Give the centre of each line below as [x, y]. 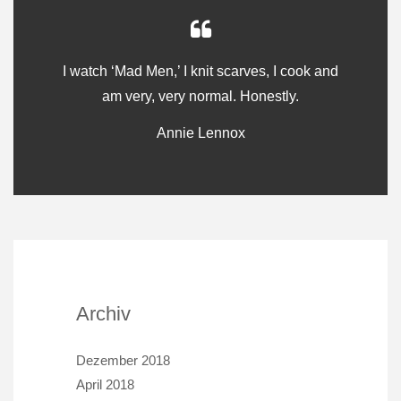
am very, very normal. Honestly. [200, 97]
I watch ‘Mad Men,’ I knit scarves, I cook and [200, 72]
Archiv [103, 314]
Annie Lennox [200, 133]
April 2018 [105, 385]
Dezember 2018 [123, 361]
